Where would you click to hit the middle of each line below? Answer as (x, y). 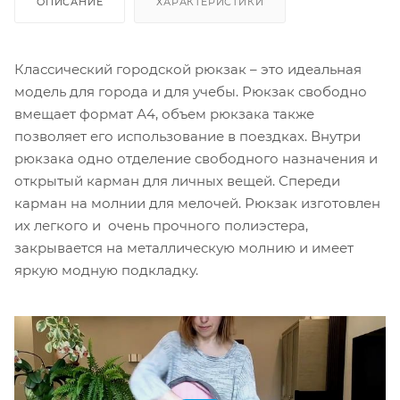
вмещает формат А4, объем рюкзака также (164, 113)
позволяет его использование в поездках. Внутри (187, 136)
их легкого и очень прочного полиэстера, (161, 225)
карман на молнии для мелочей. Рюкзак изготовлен (197, 203)
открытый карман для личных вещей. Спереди (177, 180)
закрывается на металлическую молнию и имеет (184, 247)
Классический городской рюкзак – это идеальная (188, 69)
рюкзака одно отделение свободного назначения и (196, 158)
